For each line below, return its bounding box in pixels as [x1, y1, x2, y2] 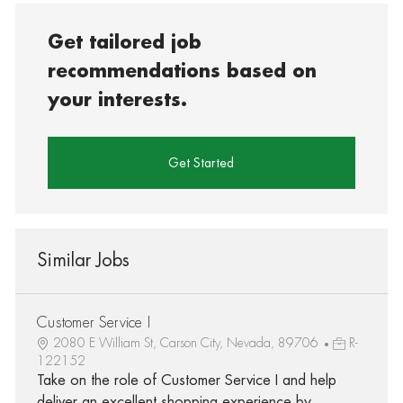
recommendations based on [48, 61, 318, 81]
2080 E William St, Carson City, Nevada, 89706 [52, 336, 322, 349]
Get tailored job [48, 32, 202, 52]
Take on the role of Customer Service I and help [36, 372, 336, 388]
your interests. [48, 90, 188, 110]
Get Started [168, 156, 235, 169]
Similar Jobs [36, 250, 130, 270]
